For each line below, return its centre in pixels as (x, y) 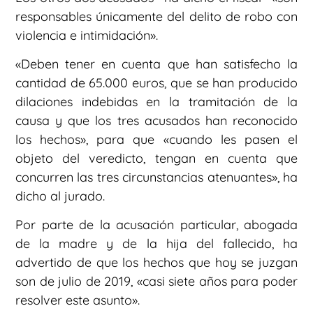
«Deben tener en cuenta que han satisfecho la (156, 64)
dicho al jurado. (60, 196)
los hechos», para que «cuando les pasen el (156, 139)
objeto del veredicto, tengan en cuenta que (156, 158)
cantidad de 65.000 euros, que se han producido (156, 82)
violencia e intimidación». (87, 35)
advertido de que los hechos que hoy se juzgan (156, 263)
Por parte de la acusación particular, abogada (156, 225)
